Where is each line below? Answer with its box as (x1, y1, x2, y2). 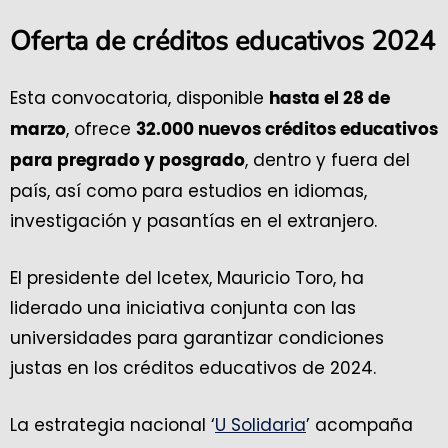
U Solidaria (215, 413, 306, 438)
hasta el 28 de (269, 90, 390, 108)
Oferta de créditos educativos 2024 (10, 23, 435, 61)
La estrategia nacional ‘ (10, 413, 215, 438)
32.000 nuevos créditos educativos (136, 121, 438, 139)
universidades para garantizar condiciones (10, 326, 384, 351)
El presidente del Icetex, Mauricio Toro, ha (10, 266, 364, 291)
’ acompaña (306, 413, 413, 438)
